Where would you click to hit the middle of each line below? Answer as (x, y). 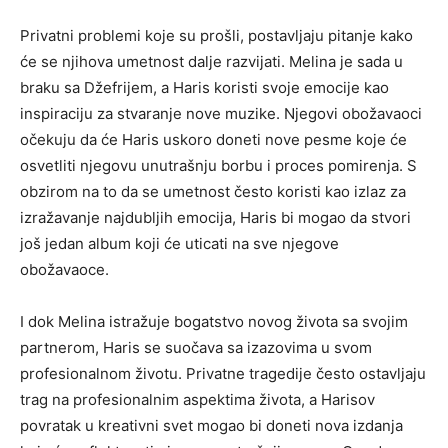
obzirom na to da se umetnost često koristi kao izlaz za (213, 192)
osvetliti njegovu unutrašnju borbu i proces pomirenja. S (218, 166)
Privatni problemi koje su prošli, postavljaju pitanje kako (216, 36)
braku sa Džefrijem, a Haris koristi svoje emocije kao (204, 88)
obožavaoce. (64, 270)
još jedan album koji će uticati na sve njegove (179, 244)
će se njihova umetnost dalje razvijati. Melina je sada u (211, 62)
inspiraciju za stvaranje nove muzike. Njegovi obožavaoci (221, 114)
